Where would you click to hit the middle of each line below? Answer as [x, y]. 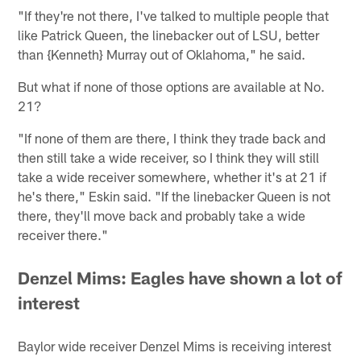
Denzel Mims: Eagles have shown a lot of [180, 278]
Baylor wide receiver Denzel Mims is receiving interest [175, 346]
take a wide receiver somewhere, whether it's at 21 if [172, 176]
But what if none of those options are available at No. [172, 86]
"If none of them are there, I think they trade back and [172, 137]
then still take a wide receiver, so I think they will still [169, 157]
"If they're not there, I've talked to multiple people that [174, 15]
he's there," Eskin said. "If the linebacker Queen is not [174, 195]
